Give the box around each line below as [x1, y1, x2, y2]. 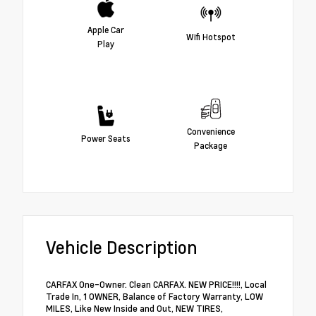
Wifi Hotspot [186, 30, 236, 42]
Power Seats [80, 132, 130, 144]
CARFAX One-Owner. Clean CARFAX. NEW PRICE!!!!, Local [46, 278, 267, 291]
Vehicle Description [46, 236, 197, 260]
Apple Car [87, 23, 124, 35]
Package [194, 139, 227, 151]
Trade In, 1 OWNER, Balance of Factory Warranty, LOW [46, 290, 263, 303]
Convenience [186, 125, 235, 137]
